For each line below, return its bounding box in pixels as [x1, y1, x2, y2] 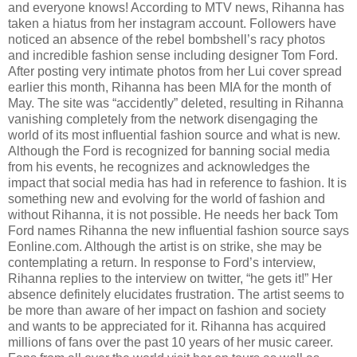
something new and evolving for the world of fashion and [8, 191, 325, 206]
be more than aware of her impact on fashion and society [8, 303, 326, 317]
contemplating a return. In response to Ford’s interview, [8, 255, 316, 269]
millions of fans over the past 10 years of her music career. [8, 335, 333, 349]
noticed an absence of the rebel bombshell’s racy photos [8, 32, 325, 46]
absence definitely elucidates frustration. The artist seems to [8, 287, 344, 301]
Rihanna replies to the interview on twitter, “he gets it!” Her [8, 271, 332, 285]
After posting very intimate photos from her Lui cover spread [8, 64, 342, 78]
